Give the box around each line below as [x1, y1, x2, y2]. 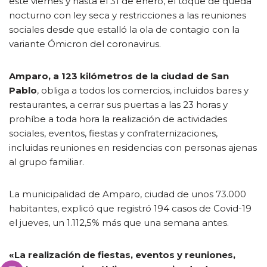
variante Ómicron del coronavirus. [9, 38, 161, 49]
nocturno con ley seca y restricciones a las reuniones [9, 9, 246, 21]
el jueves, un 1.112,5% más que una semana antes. [9, 216, 229, 228]
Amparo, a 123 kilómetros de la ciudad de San [9, 70, 229, 82]
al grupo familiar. [9, 156, 84, 167]
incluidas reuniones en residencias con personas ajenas [9, 141, 257, 153]
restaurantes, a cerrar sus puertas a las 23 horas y [9, 98, 228, 110]
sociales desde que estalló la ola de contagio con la [9, 23, 240, 35]
